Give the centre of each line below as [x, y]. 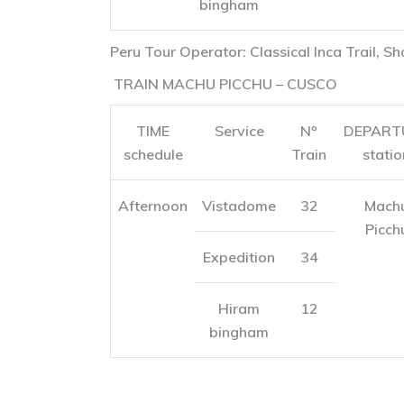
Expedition [239, 257]
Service [239, 131]
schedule [153, 154]
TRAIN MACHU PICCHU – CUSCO [224, 84]
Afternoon [153, 206]
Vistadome [239, 206]
